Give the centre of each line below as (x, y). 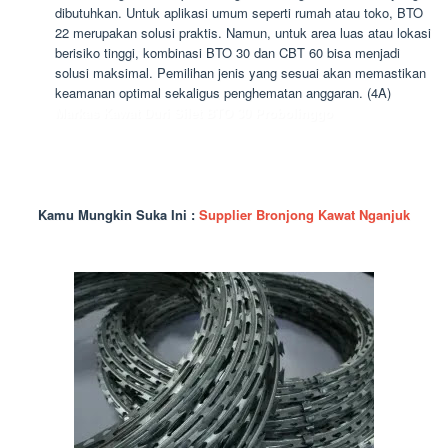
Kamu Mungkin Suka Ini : (118, 214)
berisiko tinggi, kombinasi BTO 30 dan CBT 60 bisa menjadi (227, 52)
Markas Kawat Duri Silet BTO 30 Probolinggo (194, 112)
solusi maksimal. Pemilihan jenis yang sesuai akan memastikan (240, 72)
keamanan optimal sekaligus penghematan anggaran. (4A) (223, 92)
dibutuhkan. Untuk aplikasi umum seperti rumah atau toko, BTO (239, 12)
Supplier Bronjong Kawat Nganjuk (304, 214)
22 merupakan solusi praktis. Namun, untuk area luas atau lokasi (243, 32)
